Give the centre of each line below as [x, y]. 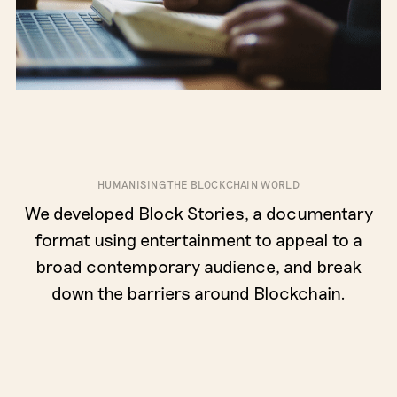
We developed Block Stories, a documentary [198, 213]
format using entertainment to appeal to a [198, 240]
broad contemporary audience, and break [198, 266]
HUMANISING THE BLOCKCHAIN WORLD [198, 185]
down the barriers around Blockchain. [198, 293]
